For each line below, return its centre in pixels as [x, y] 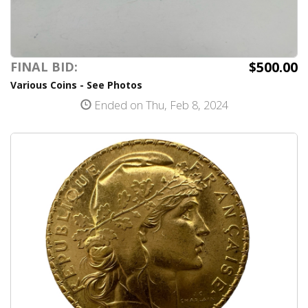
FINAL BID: [44, 67]
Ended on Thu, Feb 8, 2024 [159, 105]
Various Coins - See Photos [76, 85]
